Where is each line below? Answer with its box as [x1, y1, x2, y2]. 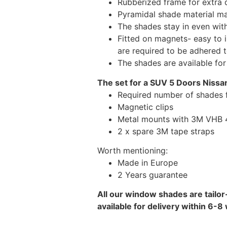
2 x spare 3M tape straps [118, 126, 214, 136]
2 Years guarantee [118, 170, 187, 180]
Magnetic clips [118, 101, 173, 112]
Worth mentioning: [97, 145, 168, 156]
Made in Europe [118, 158, 178, 168]
